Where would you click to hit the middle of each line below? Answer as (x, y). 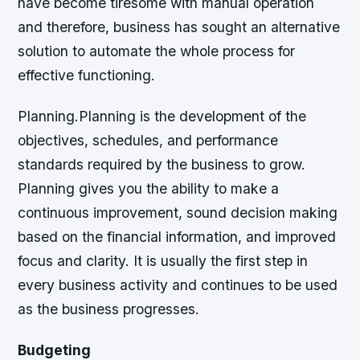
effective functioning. (87, 75)
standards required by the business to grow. (162, 165)
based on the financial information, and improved (177, 237)
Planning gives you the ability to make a (149, 189)
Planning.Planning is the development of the (162, 117)
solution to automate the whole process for (157, 51)
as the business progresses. (109, 309)
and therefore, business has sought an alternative (179, 27)
